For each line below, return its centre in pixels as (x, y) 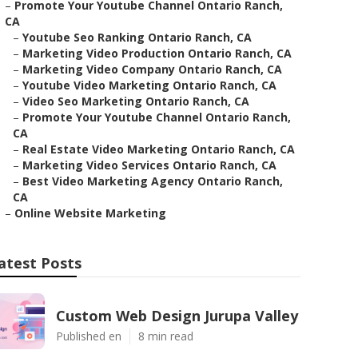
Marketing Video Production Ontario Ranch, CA (157, 53)
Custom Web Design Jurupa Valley (177, 316)
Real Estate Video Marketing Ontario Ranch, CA (159, 149)
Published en (89, 336)
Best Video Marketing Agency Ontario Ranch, (153, 181)
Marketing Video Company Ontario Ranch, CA (152, 69)
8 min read (166, 336)
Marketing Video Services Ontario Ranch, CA (149, 165)
